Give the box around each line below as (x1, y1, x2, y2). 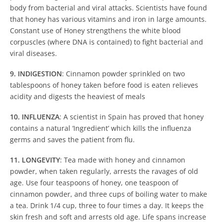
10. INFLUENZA (10, 111, 59, 121)
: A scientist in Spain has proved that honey (59, 111, 204, 121)
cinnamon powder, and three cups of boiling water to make (10, 189, 207, 199)
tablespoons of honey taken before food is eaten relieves (10, 80, 198, 90)
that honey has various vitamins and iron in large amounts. (10, 14, 207, 24)
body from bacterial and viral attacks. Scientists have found (10, 2, 207, 12)
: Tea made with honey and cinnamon (60, 155, 185, 165)
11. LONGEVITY (10, 155, 60, 165)
